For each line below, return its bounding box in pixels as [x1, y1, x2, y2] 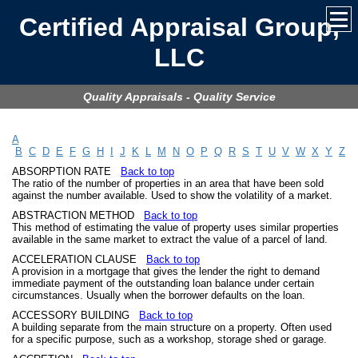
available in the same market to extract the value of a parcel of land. [12, 233, 328, 245]
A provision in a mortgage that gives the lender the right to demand [12, 265, 320, 277]
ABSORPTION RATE [12, 165, 121, 177]
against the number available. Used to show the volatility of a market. [12, 189, 332, 201]
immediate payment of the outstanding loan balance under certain [12, 277, 314, 289]
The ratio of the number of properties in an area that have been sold [12, 177, 324, 189]
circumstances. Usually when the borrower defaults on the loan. [12, 289, 305, 301]
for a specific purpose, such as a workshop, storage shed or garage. [12, 333, 327, 345]
